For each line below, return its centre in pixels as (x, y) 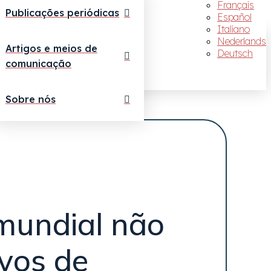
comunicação (38, 64)
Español (234, 17)
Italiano (233, 29)
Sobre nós (31, 99)
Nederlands (242, 41)
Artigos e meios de (51, 48)
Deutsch (235, 53)
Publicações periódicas (62, 13)
